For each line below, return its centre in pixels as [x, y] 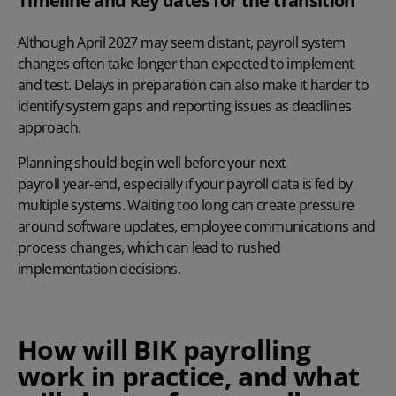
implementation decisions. [99, 269]
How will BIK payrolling [164, 350]
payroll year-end [68, 184]
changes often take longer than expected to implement [186, 64]
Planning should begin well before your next [152, 163]
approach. [49, 128]
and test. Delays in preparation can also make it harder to [193, 85]
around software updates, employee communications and [197, 227]
